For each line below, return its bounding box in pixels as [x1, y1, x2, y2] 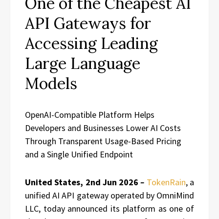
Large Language [25, 53, 140, 73]
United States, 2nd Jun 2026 [25, 176, 141, 188]
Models [25, 73, 77, 93]
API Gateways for [25, 13, 151, 33]
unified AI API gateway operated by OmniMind [25, 189, 194, 201]
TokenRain [146, 176, 186, 188]
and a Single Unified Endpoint [25, 148, 133, 160]
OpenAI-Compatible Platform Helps [25, 109, 154, 120]
